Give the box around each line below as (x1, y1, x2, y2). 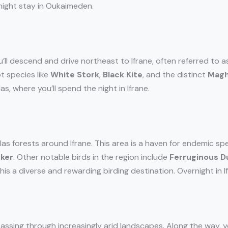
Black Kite (103, 69, 142, 80)
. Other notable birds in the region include (13, 152, 169, 163)
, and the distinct (142, 69, 208, 80)
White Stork (50, 69, 99, 80)
